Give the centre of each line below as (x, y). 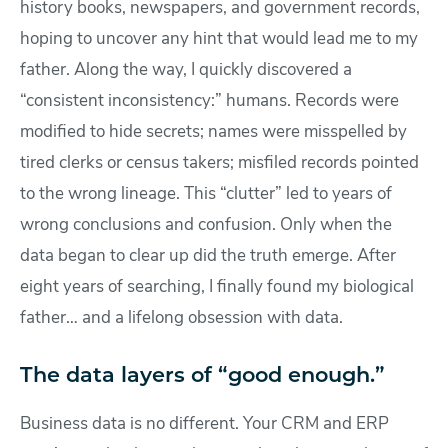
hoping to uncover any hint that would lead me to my (219, 40)
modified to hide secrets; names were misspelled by (213, 133)
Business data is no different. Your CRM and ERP (204, 425)
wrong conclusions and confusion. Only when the (206, 226)
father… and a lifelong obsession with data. (181, 319)
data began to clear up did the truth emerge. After (208, 257)
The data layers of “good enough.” (202, 377)
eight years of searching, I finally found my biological (217, 288)
